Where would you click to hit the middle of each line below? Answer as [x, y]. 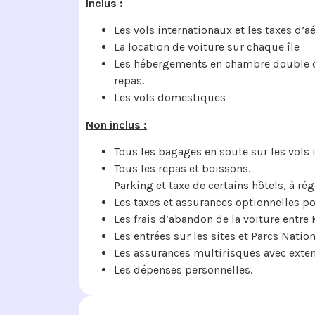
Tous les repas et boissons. [182, 169]
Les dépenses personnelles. [183, 270]
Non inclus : [116, 124]
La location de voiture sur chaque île [207, 47]
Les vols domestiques [170, 98]
